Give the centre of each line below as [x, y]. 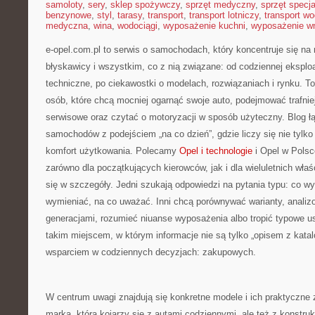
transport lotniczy [224, 15]
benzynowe [69, 15]
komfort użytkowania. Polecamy [112, 151]
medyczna [67, 26]
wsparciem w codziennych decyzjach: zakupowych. [151, 252]
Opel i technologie [216, 151]
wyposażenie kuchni [204, 26]
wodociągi [137, 26]
